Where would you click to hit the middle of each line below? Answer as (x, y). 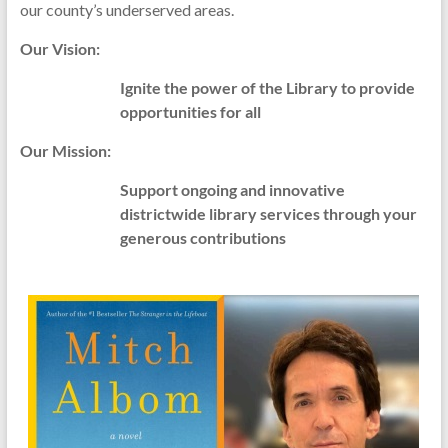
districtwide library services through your (268, 213)
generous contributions (202, 237)
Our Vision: (59, 48)
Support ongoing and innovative (232, 189)
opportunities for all (190, 111)
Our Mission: (65, 150)
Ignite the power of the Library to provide (267, 87)
